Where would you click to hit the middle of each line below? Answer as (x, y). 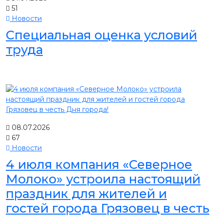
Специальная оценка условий (101, 35)
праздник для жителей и (86, 194)
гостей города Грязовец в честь (108, 209)
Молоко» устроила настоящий (103, 179)
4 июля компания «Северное (99, 165)
